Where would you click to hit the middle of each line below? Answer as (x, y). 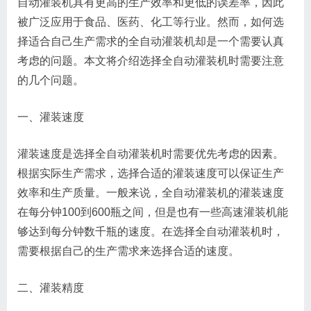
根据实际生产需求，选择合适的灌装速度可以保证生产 (151, 173)
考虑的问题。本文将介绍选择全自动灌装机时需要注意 (151, 60)
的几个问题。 (51, 80)
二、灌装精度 (51, 287)
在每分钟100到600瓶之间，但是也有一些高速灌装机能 (153, 212)
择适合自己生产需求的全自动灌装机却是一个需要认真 (151, 41)
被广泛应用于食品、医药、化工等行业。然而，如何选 (151, 22)
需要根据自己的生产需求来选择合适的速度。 (128, 251)
